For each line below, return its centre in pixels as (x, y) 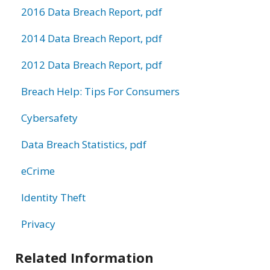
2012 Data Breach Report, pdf (92, 64)
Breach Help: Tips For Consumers (100, 91)
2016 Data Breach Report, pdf (92, 11)
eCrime (38, 171)
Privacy (38, 224)
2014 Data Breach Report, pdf (92, 38)
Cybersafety (49, 118)
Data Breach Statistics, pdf (84, 144)
